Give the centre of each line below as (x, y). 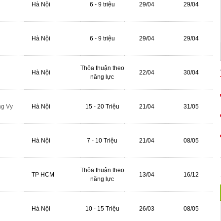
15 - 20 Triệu (102, 107)
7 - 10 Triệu (102, 141)
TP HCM (43, 175)
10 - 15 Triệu (102, 209)
